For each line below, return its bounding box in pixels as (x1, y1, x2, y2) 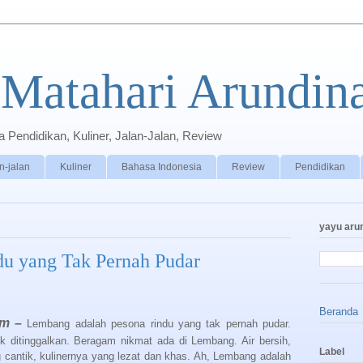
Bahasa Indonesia (122, 160, 202, 173)
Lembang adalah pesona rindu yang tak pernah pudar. (22, 317, 292, 330)
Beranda (319, 305, 358, 318)
